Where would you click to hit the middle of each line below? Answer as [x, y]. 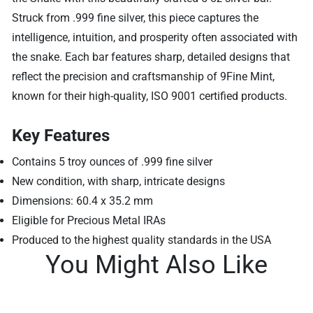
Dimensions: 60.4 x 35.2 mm [83, 201]
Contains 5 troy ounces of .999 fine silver [112, 161]
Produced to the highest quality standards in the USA [142, 240]
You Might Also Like [156, 264]
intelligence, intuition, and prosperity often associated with [155, 37]
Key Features [61, 135]
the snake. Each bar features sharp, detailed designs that [151, 57]
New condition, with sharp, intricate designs [119, 181]
